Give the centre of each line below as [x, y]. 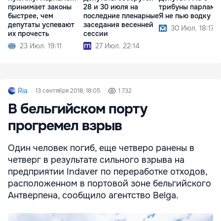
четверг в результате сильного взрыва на [96, 160]
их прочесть [29, 34]
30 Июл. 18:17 [192, 28]
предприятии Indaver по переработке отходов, [108, 172]
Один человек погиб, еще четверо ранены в [101, 148]
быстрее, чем [31, 16]
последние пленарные [121, 16]
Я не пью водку [185, 16]
